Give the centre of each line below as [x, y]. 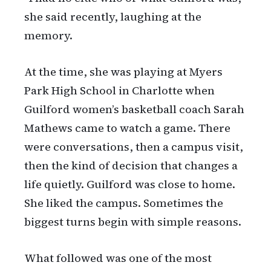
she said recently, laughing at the [113, 17]
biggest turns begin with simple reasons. [133, 222]
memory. [48, 36]
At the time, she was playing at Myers [123, 72]
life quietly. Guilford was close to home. [130, 184]
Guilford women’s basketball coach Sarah [134, 109]
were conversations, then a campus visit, [134, 147]
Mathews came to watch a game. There [127, 128]
